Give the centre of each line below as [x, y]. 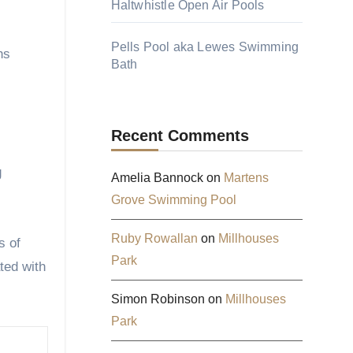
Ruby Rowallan [154, 238]
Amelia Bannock [157, 178]
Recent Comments [180, 136]
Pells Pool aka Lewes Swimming [205, 47]
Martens [246, 178]
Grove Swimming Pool [173, 200]
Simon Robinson [158, 299]
